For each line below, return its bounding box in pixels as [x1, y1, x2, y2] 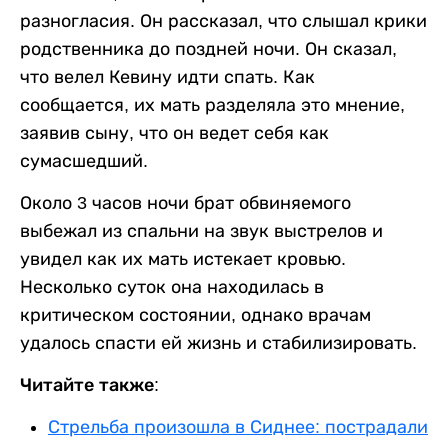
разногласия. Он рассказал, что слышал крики [20, 11, 427, 31]
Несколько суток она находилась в [20, 277, 324, 297]
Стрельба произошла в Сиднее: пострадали [48, 417, 428, 437]
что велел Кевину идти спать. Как [20, 67, 315, 87]
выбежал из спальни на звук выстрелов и [20, 221, 383, 241]
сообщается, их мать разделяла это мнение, [20, 95, 405, 115]
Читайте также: [20, 375, 159, 395]
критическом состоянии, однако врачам [20, 305, 371, 325]
